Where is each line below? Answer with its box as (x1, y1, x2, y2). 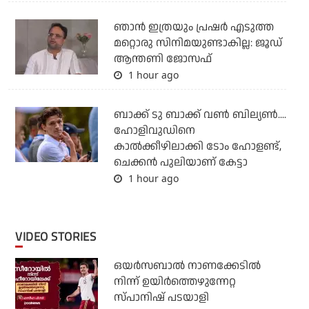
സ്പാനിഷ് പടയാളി (113, 290, 209, 306)
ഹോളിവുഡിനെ (113, 123, 195, 139)
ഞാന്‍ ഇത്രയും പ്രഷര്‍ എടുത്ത (113, 19, 274, 36)
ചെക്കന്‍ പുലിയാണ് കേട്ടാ (113, 154, 248, 171)
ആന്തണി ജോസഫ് (113, 51, 212, 68)
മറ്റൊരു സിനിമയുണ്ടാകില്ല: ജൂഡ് (113, 35, 282, 52)
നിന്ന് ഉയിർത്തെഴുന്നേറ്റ (113, 274, 236, 290)
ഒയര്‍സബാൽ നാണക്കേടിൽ (113, 258, 261, 275)
